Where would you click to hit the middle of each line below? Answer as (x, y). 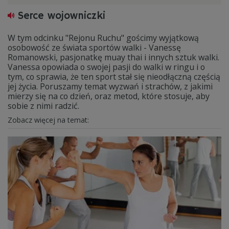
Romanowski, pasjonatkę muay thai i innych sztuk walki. (113, 57)
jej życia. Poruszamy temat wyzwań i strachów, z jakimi (110, 86)
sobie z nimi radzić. (43, 106)
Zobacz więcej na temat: (49, 120)
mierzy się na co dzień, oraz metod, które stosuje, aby (109, 96)
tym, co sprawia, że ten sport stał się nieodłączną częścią (114, 77)
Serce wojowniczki (62, 16)
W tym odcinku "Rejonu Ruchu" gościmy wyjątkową (103, 38)
